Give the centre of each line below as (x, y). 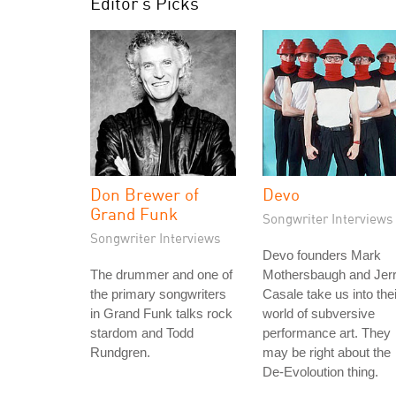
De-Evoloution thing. (320, 372)
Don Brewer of (145, 194)
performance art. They (327, 333)
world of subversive (319, 313)
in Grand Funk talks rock (161, 313)
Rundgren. (120, 352)
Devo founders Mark (322, 255)
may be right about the (327, 352)
